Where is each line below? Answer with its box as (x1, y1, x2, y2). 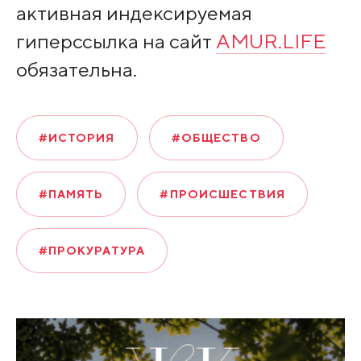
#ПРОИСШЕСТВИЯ (160, 187, 285, 201)
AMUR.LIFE (215, 28, 326, 53)
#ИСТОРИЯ (38, 131, 115, 144)
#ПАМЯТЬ (38, 187, 104, 201)
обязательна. (15, 56, 137, 81)
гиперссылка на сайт (15, 28, 216, 53)
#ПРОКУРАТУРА (38, 243, 146, 257)
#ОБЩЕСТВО (171, 131, 261, 144)
